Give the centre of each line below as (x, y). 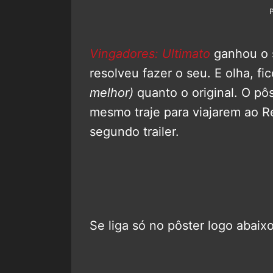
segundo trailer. (134, 131)
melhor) (112, 92)
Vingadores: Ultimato (150, 53)
